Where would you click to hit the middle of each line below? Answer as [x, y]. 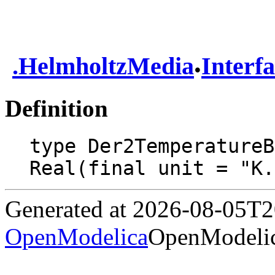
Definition [56, 108]
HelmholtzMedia [106, 66]
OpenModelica [76, 236]
